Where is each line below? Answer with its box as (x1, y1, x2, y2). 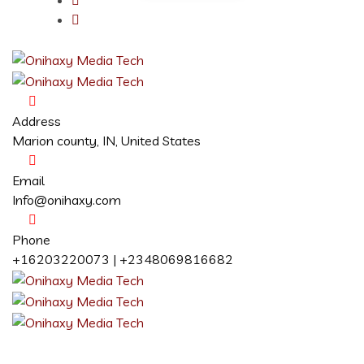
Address (12, 113, 61, 130)
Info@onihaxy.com (12, 192, 121, 209)
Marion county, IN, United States (12, 132, 201, 149)
